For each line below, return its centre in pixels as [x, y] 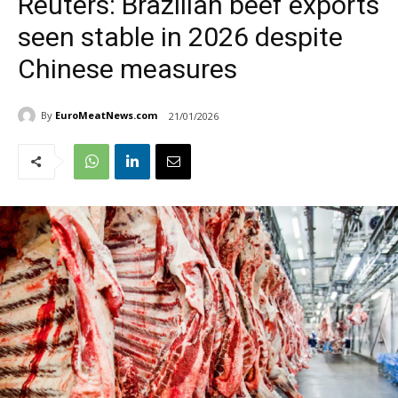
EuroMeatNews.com [106, 115]
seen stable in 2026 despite [180, 36]
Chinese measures [127, 68]
